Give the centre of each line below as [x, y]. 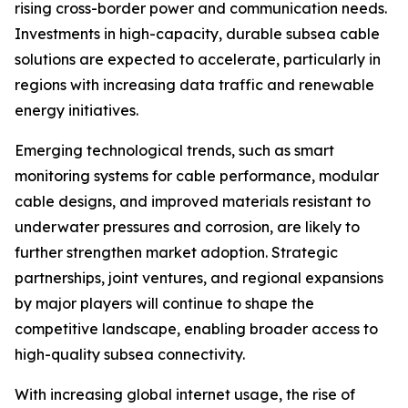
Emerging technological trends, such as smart [174, 151]
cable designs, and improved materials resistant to [193, 202]
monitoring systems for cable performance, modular [197, 176]
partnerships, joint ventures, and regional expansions [199, 278]
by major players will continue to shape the [164, 304]
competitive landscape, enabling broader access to [196, 329]
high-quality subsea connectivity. [130, 355]
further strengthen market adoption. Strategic [176, 253]
